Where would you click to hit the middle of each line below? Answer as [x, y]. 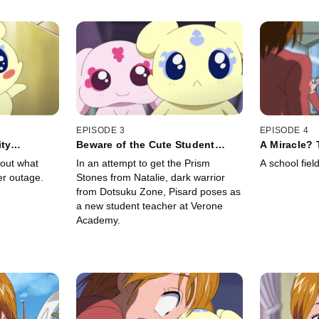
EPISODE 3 [101, 131]
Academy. [99, 220]
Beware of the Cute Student [146, 145]
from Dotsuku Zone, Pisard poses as [159, 192]
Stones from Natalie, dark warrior [151, 178]
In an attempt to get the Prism [143, 163]
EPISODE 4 [284, 131]
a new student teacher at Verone [150, 206]
